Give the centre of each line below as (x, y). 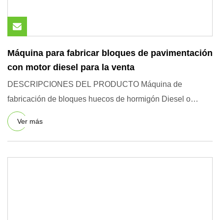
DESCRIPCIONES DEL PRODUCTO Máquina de (95, 84)
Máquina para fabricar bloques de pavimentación (110, 53)
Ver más (30, 121)
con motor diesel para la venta (71, 67)
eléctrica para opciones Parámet (64, 114)
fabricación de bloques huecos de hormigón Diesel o (99, 99)
